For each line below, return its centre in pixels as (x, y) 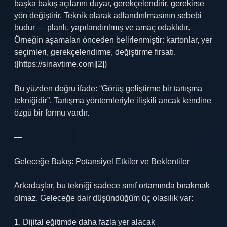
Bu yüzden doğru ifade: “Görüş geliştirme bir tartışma (108, 88)
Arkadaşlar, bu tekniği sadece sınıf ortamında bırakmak (112, 186)
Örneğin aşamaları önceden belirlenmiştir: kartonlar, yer (113, 40)
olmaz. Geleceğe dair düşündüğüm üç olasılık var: (104, 198)
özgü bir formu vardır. (52, 113)
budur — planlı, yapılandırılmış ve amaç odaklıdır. (102, 28)
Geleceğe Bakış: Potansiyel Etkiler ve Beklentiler (102, 161)
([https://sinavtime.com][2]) (61, 64)
